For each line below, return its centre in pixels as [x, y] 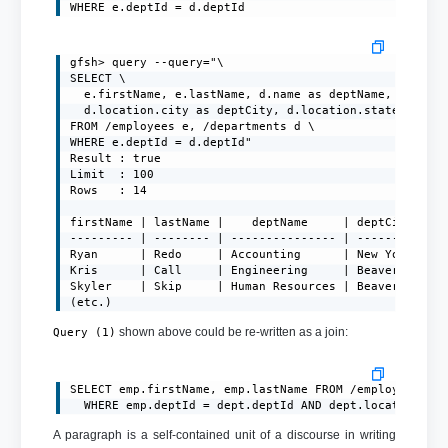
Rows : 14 [109, 190]
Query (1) [84, 332]
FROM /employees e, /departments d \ [193, 126]
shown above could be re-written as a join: [231, 331]
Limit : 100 [112, 174]
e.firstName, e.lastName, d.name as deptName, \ [238, 94]
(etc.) [91, 302]
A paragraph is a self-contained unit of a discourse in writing [224, 434]
